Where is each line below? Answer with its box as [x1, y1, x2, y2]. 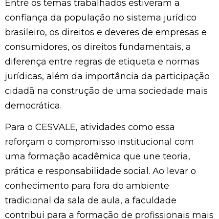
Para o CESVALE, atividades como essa [5, 122, 175, 133]
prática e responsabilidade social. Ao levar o [5, 166, 196, 177]
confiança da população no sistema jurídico [5, 12, 197, 23]
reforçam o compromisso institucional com [5, 136, 194, 148]
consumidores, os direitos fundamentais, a [5, 42, 191, 53]
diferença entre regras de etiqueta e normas [5, 56, 199, 67]
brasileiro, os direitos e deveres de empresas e [5, 27, 207, 38]
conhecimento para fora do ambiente [5, 180, 169, 192]
